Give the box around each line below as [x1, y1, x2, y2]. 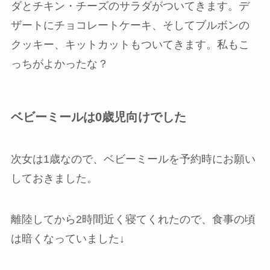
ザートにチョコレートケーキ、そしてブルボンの [10, 19, 250, 32]
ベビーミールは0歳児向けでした [10, 110, 186, 124]
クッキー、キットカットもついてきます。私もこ [10, 39, 250, 51]
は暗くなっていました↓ [10, 232, 125, 245]
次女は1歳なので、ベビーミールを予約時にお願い [10, 152, 256, 165]
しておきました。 [10, 172, 98, 184]
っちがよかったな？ [10, 58, 108, 71]
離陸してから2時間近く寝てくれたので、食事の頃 [10, 213, 256, 225]
